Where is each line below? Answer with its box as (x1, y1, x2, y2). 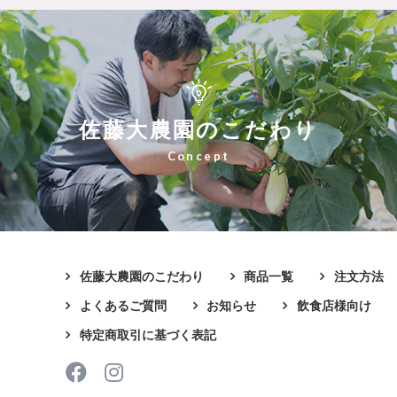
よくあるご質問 (79, 299, 167, 313)
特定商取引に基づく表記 (79, 328, 216, 342)
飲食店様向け (296, 299, 371, 313)
